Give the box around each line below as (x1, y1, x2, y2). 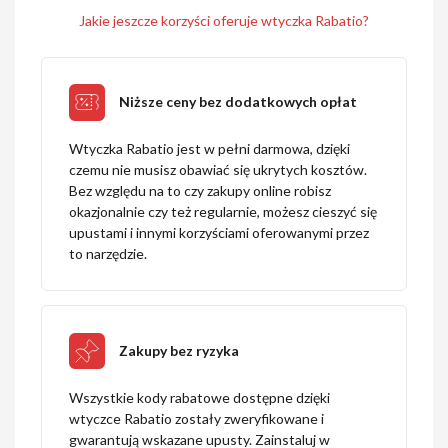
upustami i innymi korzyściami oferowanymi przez (68, 224, 369, 242)
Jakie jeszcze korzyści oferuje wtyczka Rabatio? (79, 12, 369, 30)
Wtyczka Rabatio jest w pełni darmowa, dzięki (68, 140, 350, 158)
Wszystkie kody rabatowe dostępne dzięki (68, 388, 330, 406)
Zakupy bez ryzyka (119, 342, 240, 360)
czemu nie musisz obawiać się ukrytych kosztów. (68, 161, 367, 179)
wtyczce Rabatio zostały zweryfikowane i (68, 409, 324, 427)
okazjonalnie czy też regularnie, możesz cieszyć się (68, 203, 377, 221)
